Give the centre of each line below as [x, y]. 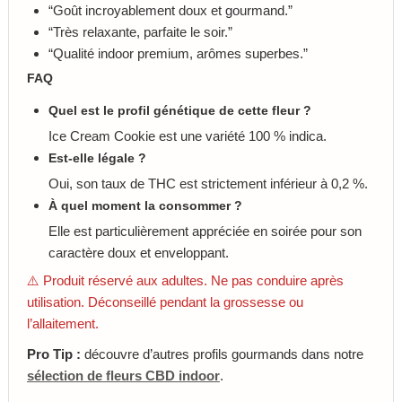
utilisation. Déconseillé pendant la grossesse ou [165, 301]
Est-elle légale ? [97, 158]
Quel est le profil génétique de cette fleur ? [180, 110]
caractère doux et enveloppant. [139, 252]
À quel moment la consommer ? [145, 205]
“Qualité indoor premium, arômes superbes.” [178, 54]
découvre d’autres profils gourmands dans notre [222, 354]
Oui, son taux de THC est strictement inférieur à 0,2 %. [208, 183]
